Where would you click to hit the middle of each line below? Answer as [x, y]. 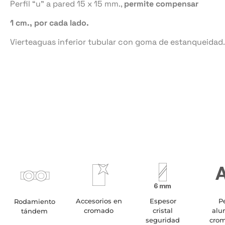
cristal [163, 210]
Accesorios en [99, 201]
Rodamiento [34, 201]
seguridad [163, 220]
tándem [35, 211]
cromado [99, 210]
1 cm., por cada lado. [49, 23]
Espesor [163, 201]
